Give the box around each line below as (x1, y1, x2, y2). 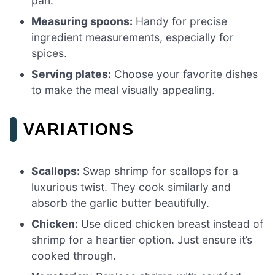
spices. (31, 46, 68, 60)
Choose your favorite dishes (111, 67, 258, 80)
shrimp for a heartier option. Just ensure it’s (31, 233, 253, 246)
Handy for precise (133, 14, 228, 28)
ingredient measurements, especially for (31, 30, 234, 44)
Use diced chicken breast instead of (78, 217, 264, 230)
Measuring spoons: (31, 14, 133, 28)
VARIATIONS (23, 119, 134, 139)
